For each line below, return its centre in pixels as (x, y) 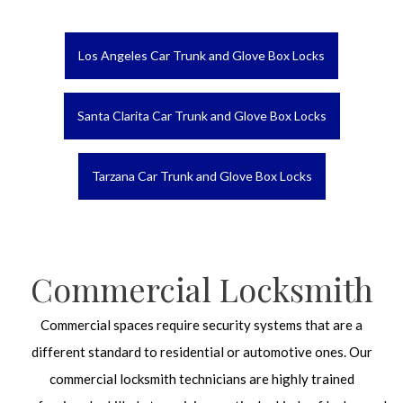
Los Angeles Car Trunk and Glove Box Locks (201, 55)
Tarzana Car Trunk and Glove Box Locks (201, 176)
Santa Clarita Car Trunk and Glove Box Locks (201, 116)
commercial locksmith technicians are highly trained (201, 379)
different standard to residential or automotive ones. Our (201, 352)
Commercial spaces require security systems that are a (201, 325)
